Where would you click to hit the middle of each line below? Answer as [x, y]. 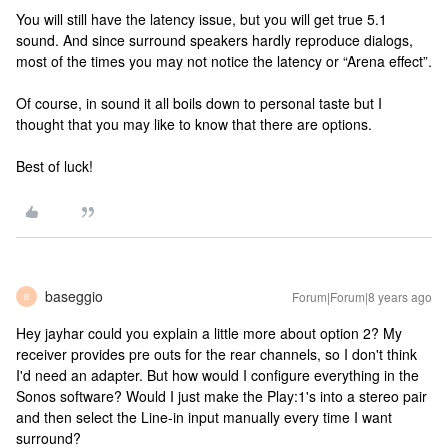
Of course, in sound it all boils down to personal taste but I [199, 103]
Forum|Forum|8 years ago [362, 296]
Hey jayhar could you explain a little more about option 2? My [209, 333]
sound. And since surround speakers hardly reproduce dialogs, [214, 40]
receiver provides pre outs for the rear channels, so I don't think [216, 354]
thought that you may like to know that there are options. [194, 124]
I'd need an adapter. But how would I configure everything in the [217, 375]
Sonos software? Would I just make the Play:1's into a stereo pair [221, 396]
